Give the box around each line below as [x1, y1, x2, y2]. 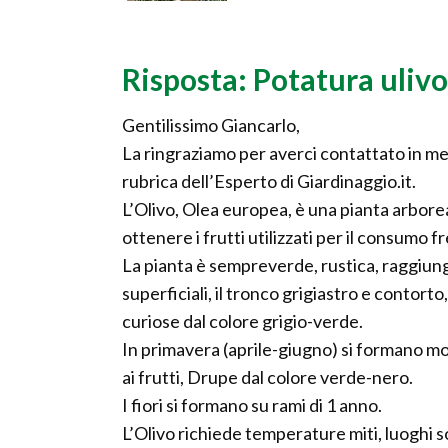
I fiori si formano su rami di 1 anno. [122, 394, 382, 417]
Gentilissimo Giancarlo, [122, 114, 300, 137]
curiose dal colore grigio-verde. [122, 310, 363, 333]
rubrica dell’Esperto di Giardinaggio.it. [122, 170, 416, 193]
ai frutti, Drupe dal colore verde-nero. [122, 366, 413, 389]
